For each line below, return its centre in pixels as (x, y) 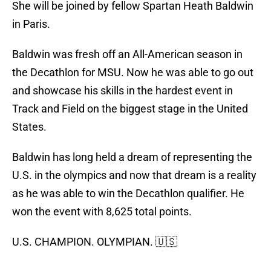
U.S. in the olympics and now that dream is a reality (134, 175)
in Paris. (31, 24)
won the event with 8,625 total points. (102, 212)
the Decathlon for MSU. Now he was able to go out (133, 73)
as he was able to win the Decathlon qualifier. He (128, 194)
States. (29, 127)
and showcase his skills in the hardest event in (122, 91)
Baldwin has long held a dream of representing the (132, 157)
